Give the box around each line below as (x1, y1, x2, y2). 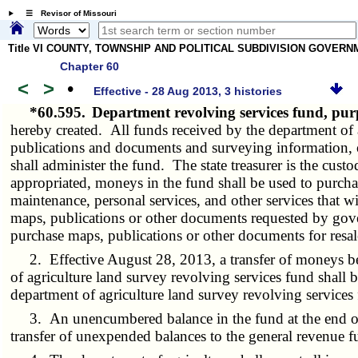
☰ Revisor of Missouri (17, 9, 117, 18)
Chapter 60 (60, 59, 119, 73)
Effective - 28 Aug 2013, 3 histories (93, 85, 283, 98)
